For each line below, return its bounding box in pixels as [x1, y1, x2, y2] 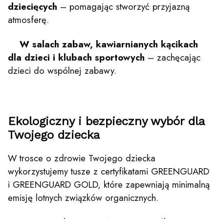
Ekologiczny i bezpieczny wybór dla [8, 114, 204, 129]
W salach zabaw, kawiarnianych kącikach [20, 38, 198, 51]
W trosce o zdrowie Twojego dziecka [8, 152, 155, 165]
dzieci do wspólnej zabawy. [8, 64, 116, 78]
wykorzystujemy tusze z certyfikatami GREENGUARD [8, 165, 209, 178]
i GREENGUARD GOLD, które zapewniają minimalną [8, 178, 210, 192]
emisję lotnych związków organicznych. [8, 191, 158, 205]
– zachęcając [145, 51, 200, 65]
